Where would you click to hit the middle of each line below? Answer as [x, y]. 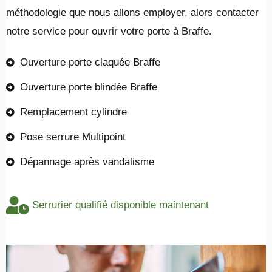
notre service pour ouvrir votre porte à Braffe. [109, 32]
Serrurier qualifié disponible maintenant [120, 205]
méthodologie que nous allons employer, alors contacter [132, 13]
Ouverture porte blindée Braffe [88, 87]
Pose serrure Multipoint [73, 137]
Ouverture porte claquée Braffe [90, 63]
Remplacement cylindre [73, 112]
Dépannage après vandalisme [87, 162]
